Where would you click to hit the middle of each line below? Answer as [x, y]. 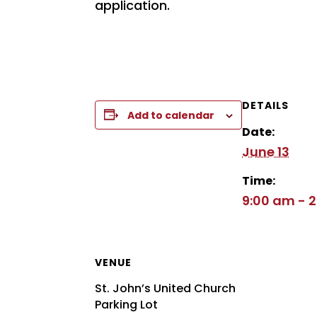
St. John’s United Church [166, 288]
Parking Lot [127, 304]
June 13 [266, 151]
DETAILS [266, 105]
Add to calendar [171, 115]
